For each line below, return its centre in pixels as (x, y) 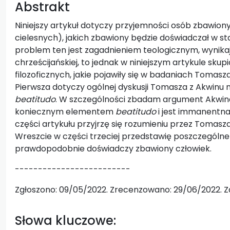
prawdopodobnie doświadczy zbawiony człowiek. (113, 148)
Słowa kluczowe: (65, 220)
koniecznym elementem (65, 111)
